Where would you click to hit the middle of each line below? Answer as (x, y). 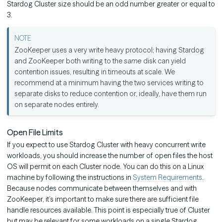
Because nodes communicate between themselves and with (102, 189)
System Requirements (167, 178)
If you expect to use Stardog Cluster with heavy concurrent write (106, 145)
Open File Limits (35, 133)
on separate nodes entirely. (57, 104)
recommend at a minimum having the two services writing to (109, 83)
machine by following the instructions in (70, 178)
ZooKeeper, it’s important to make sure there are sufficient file (103, 199)
